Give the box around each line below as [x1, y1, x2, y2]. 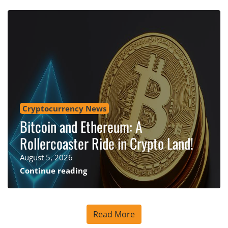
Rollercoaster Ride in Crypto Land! [20, 132, 193, 154]
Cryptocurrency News [22, 103, 106, 113]
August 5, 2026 [20, 152, 73, 162]
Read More [93, 208, 135, 220]
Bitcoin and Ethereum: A [20, 116, 142, 137]
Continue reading [20, 165, 87, 176]
